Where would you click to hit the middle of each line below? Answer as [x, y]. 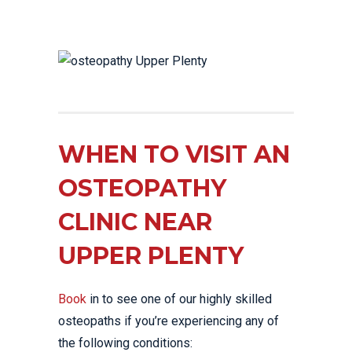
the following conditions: [125, 343]
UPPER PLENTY [151, 256]
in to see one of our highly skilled [179, 299]
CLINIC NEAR [135, 222]
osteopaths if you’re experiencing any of [169, 321]
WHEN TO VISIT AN [174, 154]
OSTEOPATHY [142, 188]
